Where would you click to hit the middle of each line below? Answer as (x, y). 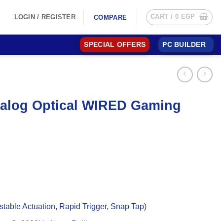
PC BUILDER (184, 45)
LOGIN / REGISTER (45, 17)
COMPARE (110, 17)
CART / (163, 17)
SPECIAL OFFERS (115, 45)
